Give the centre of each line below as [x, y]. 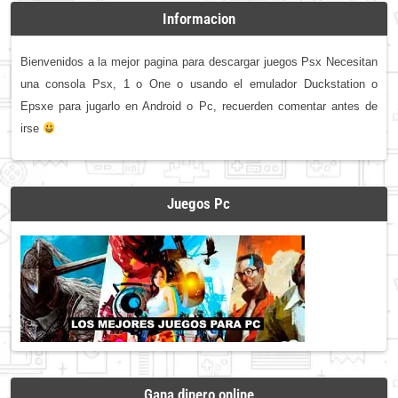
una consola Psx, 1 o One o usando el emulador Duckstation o [199, 84]
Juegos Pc [199, 204]
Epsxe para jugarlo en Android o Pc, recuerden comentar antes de [199, 107]
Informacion [199, 19]
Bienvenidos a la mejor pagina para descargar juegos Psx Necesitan [199, 62]
